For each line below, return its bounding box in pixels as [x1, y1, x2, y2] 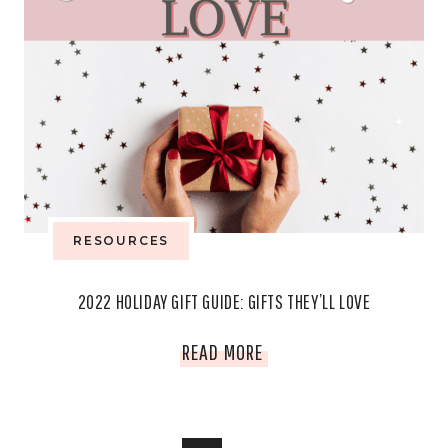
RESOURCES [73, 233, 170, 249]
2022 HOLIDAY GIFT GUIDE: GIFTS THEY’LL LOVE [77, 290, 371, 314]
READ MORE [182, 339, 263, 365]
